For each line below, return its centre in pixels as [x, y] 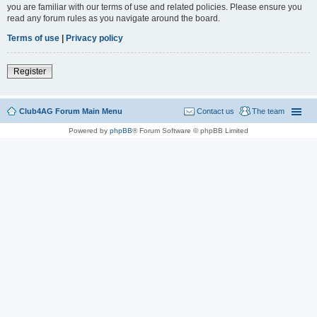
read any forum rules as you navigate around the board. [114, 18]
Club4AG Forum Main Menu [71, 111]
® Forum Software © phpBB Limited [190, 130]
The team [268, 111]
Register [30, 71]
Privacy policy [94, 38]
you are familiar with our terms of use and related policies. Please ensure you [155, 7]
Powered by [89, 130]
